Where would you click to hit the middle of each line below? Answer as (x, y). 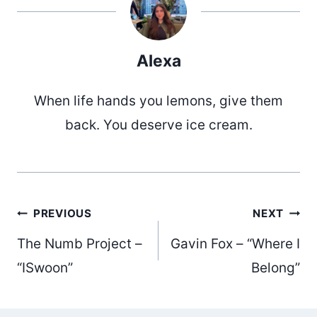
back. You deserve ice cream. (158, 125)
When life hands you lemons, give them (158, 101)
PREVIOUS (62, 214)
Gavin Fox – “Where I (235, 243)
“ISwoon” (45, 267)
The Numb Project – (80, 243)
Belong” (276, 267)
